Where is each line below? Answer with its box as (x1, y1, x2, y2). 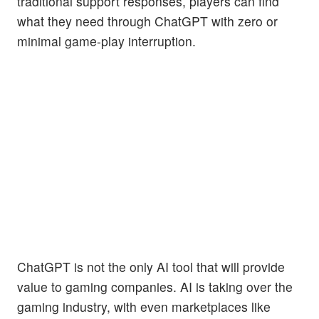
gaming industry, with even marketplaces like (17, 297, 271, 315)
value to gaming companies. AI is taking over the (17, 277, 293, 296)
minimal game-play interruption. (17, 32, 199, 51)
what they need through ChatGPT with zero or (17, 12, 278, 31)
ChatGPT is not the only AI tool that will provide (17, 257, 285, 276)
